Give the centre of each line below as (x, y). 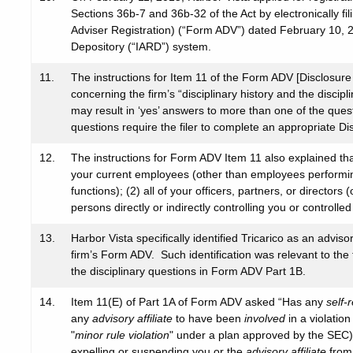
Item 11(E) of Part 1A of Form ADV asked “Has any (199, 302)
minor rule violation (122, 335)
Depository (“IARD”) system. (141, 46)
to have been (208, 318)
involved (265, 318)
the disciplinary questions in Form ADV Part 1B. (188, 271)
